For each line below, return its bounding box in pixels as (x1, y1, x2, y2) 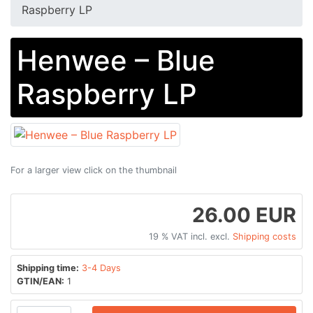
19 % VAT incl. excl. (149, 231, 233, 242)
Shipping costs (233, 231, 296, 242)
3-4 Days (82, 262, 121, 273)
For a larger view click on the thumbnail (10, 164, 177, 175)
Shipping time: (17, 262, 79, 273)
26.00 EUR (192, 202, 296, 227)
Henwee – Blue (17, 43, 215, 78)
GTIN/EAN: (17, 275, 64, 286)
